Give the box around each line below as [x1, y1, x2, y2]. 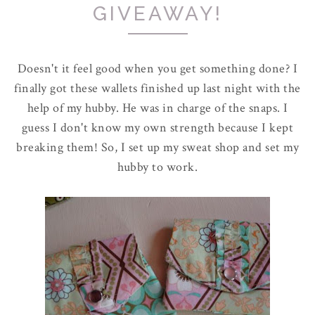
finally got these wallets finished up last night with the [14, 80, 301, 96]
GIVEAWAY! [92, 2, 223, 25]
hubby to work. [117, 159, 198, 175]
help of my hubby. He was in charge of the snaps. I [27, 100, 288, 116]
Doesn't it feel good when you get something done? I [17, 60, 298, 77]
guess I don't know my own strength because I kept [21, 120, 294, 136]
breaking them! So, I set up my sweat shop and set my [16, 139, 299, 155]
